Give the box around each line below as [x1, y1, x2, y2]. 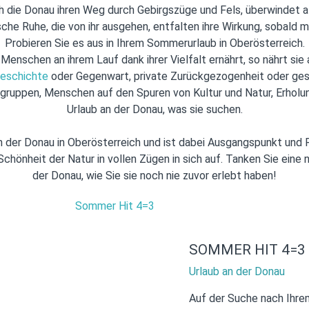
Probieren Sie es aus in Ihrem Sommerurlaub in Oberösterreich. [4, 36, 305, 50]
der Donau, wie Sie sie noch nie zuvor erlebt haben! [32, 168, 277, 182]
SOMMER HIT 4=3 [189, 241, 306, 258]
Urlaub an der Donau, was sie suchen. [66, 102, 243, 116]
